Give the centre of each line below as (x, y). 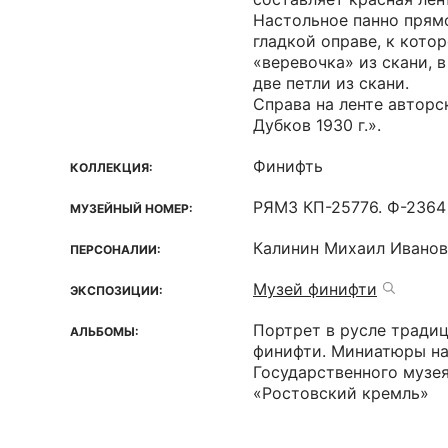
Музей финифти (315, 289)
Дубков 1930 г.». (317, 125)
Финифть (288, 166)
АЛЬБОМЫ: (104, 331)
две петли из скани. (331, 83)
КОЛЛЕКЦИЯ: (111, 167)
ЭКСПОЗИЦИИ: (116, 290)
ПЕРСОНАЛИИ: (115, 249)
